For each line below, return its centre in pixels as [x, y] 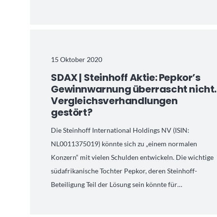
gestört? [72, 112]
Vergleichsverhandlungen [114, 101]
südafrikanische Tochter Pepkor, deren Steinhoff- [124, 171]
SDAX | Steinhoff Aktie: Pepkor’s [126, 77]
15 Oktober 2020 [77, 59]
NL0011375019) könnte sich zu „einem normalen [124, 144]
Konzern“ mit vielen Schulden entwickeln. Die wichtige [132, 157]
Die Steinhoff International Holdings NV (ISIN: [120, 130]
